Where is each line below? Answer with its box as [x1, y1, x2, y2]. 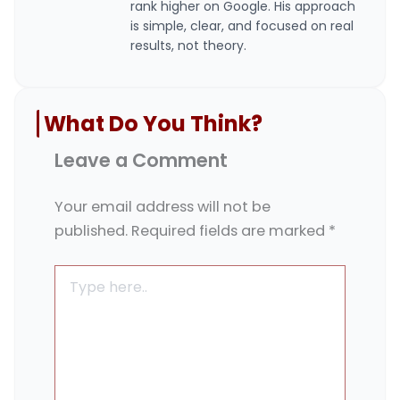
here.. [54, 281, 88, 300]
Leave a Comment [54, 147, 228, 174]
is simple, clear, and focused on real [130, 17, 354, 36]
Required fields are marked [131, 221, 329, 242]
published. [54, 221, 128, 242]
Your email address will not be [54, 196, 271, 218]
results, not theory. [130, 37, 246, 55]
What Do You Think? [44, 109, 262, 139]
